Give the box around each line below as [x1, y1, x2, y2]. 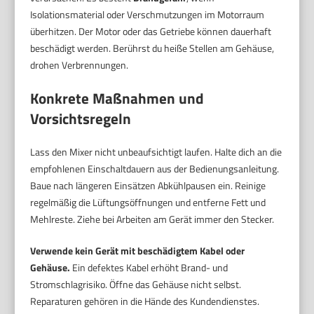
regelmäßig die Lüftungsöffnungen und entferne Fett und [30, 194, 266, 210]
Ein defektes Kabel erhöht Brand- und [70, 259, 228, 275]
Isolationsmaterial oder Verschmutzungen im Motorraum [30, 6, 265, 22]
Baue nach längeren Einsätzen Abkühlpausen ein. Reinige [30, 177, 266, 193]
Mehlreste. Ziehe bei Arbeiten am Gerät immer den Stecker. [30, 211, 275, 226]
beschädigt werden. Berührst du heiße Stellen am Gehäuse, [30, 40, 275, 55]
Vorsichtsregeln [30, 107, 132, 130]
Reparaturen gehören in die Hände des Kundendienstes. [30, 293, 260, 308]
